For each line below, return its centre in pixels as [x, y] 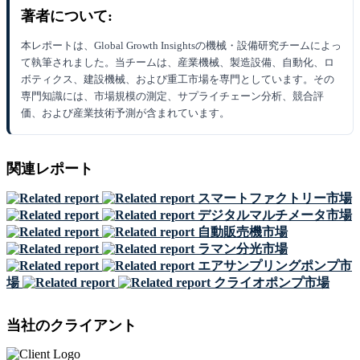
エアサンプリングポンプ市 [275, 265]
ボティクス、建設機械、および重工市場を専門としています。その [178, 80]
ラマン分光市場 [243, 248]
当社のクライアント [72, 325]
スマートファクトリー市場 [275, 198]
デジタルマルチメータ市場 [275, 215]
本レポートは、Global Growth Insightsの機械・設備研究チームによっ [181, 46]
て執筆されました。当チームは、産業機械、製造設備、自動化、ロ [178, 63]
